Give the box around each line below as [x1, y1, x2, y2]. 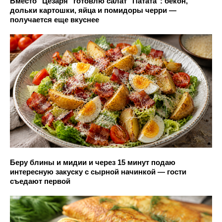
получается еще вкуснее [10, 15, 99, 24]
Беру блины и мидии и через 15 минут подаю [10, 158, 175, 167]
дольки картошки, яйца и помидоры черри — [10, 5, 176, 14]
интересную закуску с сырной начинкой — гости [10, 167, 186, 176]
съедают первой [10, 177, 70, 186]
